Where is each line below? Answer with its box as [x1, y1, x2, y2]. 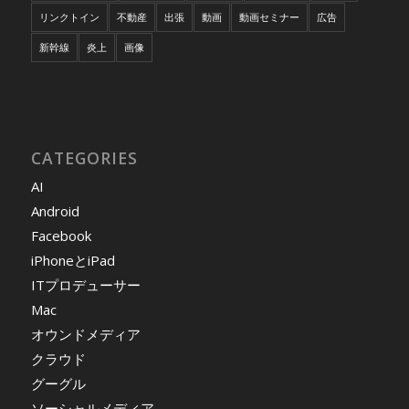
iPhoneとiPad [30, 251, 115, 270]
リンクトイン [38, 10, 100, 25]
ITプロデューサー [30, 276, 141, 295]
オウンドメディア [30, 325, 141, 344]
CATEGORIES [30, 147, 138, 170]
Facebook [30, 226, 91, 246]
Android [30, 202, 79, 221]
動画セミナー [238, 10, 299, 25]
